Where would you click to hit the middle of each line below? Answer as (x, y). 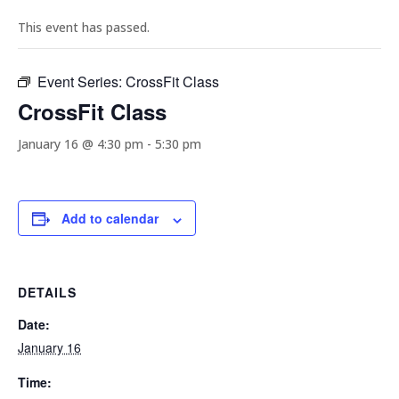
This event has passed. (84, 28)
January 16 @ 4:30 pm (81, 144)
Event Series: (81, 82)
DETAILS (47, 293)
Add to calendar (110, 219)
